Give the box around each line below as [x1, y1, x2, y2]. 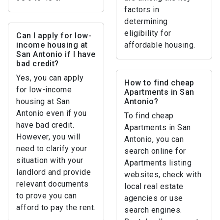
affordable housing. [124, 40, 195, 50]
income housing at [16, 40, 88, 50]
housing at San [16, 97, 70, 106]
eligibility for [124, 28, 171, 38]
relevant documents [16, 179, 88, 189]
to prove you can [16, 191, 77, 200]
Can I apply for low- [16, 31, 91, 40]
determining [124, 17, 168, 26]
